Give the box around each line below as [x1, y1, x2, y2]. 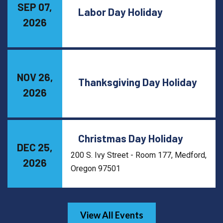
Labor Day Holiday [78, 5, 163, 18]
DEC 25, [17, 141, 53, 154]
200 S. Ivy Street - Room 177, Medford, [71, 150, 207, 160]
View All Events [80, 210, 143, 221]
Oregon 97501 [71, 163, 120, 173]
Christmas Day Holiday [78, 131, 183, 144]
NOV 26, [16, 71, 53, 84]
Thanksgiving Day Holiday [78, 75, 197, 88]
